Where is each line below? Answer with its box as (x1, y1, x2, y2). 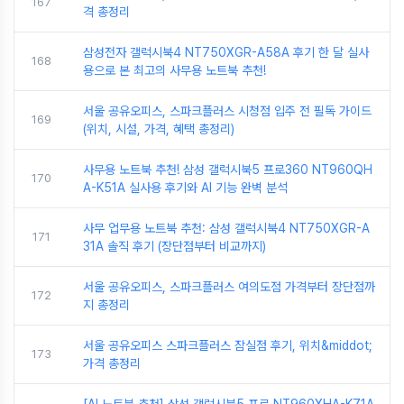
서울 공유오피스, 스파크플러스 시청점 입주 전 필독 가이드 (83, 103, 372, 118)
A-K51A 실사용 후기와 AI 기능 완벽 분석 (83, 179, 288, 195)
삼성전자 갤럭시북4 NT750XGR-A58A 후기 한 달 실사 (83, 44, 369, 60)
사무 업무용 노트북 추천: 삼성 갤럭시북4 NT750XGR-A (83, 220, 370, 235)
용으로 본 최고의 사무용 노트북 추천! (83, 62, 266, 78)
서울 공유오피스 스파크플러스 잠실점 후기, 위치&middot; (83, 337, 372, 353)
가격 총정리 (83, 355, 141, 371)
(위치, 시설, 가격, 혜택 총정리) (83, 121, 234, 136)
